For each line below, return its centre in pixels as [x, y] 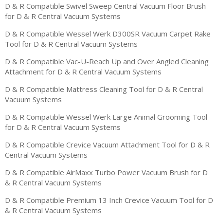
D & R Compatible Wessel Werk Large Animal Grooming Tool [106, 117]
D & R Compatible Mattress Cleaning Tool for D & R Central [104, 89]
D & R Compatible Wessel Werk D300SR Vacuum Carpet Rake [108, 33]
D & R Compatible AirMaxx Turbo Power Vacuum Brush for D [106, 172]
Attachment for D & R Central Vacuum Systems [83, 71]
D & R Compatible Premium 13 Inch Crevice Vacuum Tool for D [109, 200]
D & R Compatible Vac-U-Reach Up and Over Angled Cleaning [107, 61]
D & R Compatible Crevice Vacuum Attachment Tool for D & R [107, 144]
